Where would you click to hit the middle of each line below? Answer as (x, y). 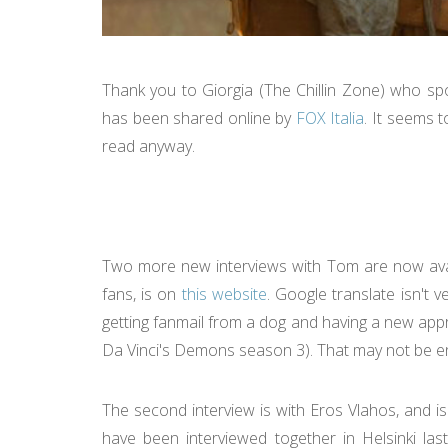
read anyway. (150, 146)
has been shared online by (199, 118)
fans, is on (142, 294)
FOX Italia (330, 118)
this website (224, 294)
